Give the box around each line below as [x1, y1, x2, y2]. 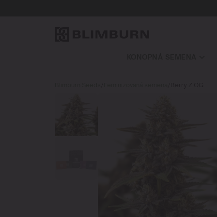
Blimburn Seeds [54, 81, 101, 89]
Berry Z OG [170, 81, 203, 89]
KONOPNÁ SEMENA [127, 53, 197, 61]
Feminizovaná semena [103, 81, 168, 89]
